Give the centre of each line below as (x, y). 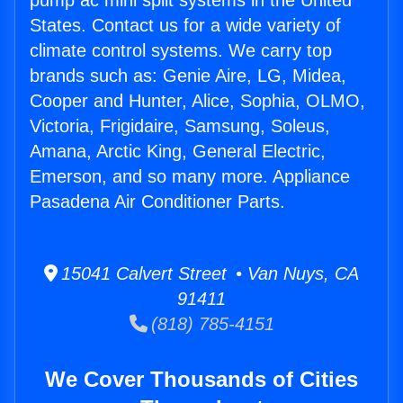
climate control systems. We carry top (181, 51)
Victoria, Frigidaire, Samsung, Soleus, (180, 126)
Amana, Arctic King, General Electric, (178, 152)
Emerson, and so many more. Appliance (190, 177)
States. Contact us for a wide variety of (185, 26)
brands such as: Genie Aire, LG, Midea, (188, 76)
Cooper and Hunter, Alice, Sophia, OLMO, (197, 101)
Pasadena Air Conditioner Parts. (157, 202)
